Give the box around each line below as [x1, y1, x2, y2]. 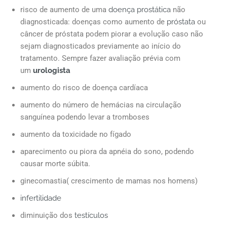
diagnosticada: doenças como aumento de [20, 17, 167, 26]
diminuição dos [20, 210, 74, 220]
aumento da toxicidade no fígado [20, 129, 131, 139]
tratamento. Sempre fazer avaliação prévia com [20, 53, 180, 63]
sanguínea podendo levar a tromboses [20, 112, 149, 122]
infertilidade [20, 193, 61, 203]
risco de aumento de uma [20, 5, 106, 14]
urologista [33, 65, 70, 75]
